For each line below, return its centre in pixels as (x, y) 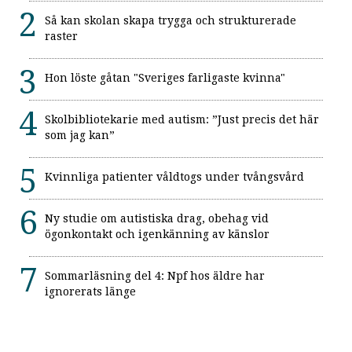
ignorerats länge (90, 291)
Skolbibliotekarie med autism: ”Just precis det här (182, 119)
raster (61, 36)
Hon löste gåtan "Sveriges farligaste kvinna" (165, 77)
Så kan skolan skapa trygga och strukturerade (170, 20)
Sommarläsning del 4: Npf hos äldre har (155, 275)
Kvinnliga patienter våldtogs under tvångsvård (174, 176)
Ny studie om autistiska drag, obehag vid (157, 218)
